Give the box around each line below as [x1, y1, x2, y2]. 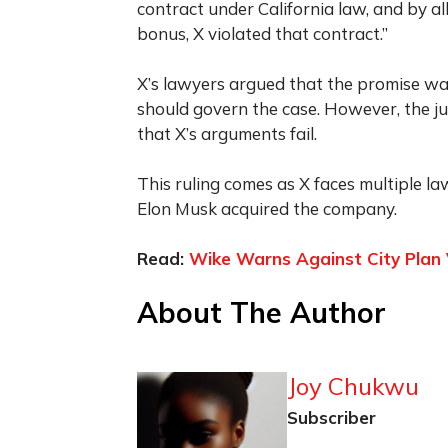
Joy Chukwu [287, 370, 419, 401]
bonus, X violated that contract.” [137, 22, 388, 44]
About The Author [137, 294, 386, 330]
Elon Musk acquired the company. [137, 197, 397, 219]
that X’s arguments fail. [137, 122, 317, 144]
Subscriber [287, 406, 376, 428]
